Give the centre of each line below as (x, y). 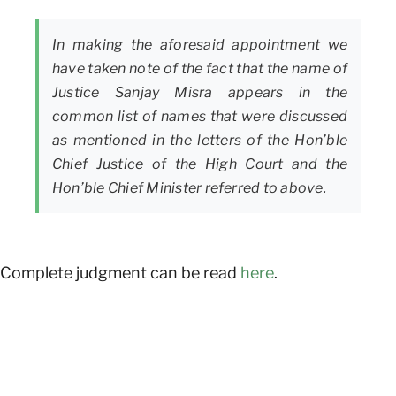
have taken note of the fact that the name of (200, 69)
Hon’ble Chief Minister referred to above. (189, 188)
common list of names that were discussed (200, 117)
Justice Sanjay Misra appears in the (200, 93)
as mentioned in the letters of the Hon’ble (200, 141)
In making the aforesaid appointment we (200, 45)
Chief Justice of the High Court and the (200, 164)
